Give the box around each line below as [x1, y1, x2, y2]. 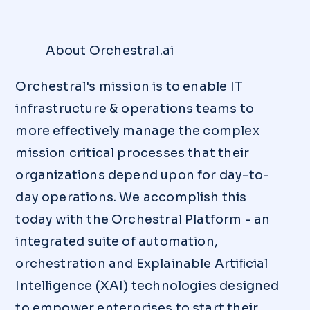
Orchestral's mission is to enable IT [15, 79, 243, 95]
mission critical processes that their [15, 145, 250, 161]
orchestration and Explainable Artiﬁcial [15, 256, 268, 272]
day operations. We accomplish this [15, 190, 247, 206]
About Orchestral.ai [45, 43, 174, 59]
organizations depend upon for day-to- [15, 167, 270, 183]
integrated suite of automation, [15, 234, 218, 250]
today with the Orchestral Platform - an [15, 212, 271, 228]
